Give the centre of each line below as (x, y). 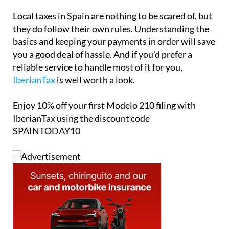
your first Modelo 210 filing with (131, 105)
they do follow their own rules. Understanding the (111, 28)
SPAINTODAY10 (47, 131)
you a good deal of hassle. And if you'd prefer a (102, 54)
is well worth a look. (95, 79)
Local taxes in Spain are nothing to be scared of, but (112, 16)
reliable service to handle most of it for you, (98, 67)
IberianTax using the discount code (81, 118)
